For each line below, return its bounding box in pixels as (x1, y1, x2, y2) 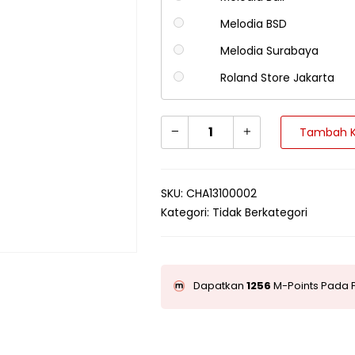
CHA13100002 (186, 185, 258, 202)
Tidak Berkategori (212, 204, 308, 221)
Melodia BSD (219, 16, 287, 32)
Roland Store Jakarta (219, 70, 334, 86)
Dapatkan (193, 278, 247, 294)
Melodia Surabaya (219, 43, 319, 59)
